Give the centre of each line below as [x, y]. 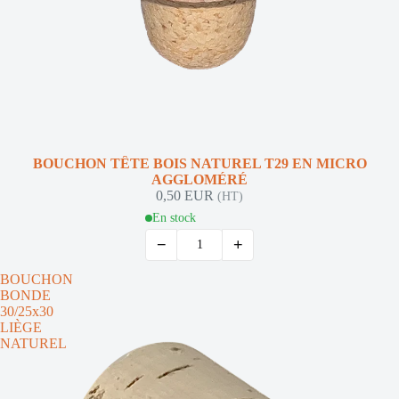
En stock [174, 218]
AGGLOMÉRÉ [199, 179]
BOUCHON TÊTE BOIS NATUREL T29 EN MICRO [199, 163]
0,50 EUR [187, 195]
